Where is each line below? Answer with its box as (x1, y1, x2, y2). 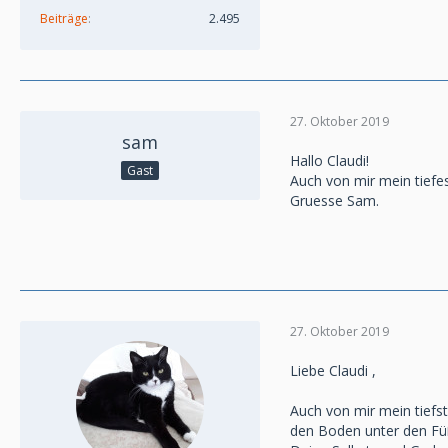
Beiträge (40, 10, 88, 27)
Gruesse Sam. (290, 191, 379, 210)
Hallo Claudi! (290, 151, 369, 170)
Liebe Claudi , (290, 361, 376, 380)
